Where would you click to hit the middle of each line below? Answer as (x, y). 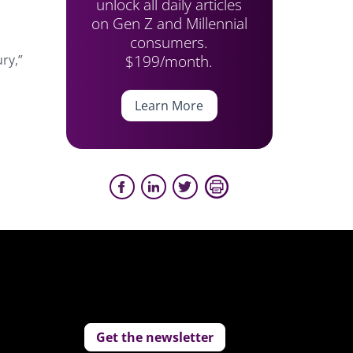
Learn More (169, 106)
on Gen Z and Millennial (169, 23)
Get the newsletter (155, 337)
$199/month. (169, 61)
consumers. (169, 42)
